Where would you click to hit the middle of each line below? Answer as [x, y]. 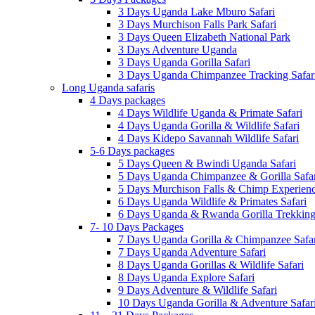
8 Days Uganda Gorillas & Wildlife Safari [211, 265]
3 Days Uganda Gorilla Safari [184, 62]
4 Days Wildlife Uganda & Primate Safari [210, 113]
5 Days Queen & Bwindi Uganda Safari [207, 163]
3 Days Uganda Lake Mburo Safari [197, 12]
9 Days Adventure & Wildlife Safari [198, 290]
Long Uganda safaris [108, 88]
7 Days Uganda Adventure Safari [192, 252]
